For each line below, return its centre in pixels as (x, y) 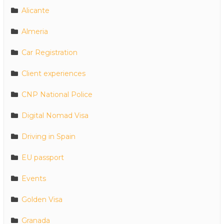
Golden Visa (42, 200)
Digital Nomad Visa (55, 116)
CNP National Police (57, 95)
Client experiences (53, 74)
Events (34, 179)
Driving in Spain (48, 137)
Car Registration (49, 53)
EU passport (43, 158)
